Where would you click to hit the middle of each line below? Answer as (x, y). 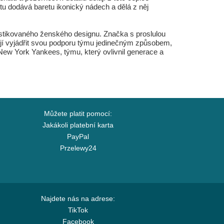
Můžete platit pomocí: (78, 113)
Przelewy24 (78, 148)
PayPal (78, 136)
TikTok (78, 210)
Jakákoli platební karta (78, 125)
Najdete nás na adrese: (78, 198)
